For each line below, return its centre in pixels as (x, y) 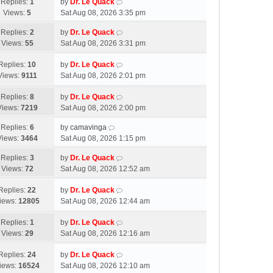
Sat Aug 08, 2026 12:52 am (105, 169)
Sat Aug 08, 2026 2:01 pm (103, 76)
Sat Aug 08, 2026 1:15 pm (103, 138)
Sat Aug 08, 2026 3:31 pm (103, 43)
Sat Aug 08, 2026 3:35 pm (103, 13)
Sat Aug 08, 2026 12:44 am (105, 201)
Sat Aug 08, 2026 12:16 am (105, 233)
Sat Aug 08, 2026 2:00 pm (103, 108)
